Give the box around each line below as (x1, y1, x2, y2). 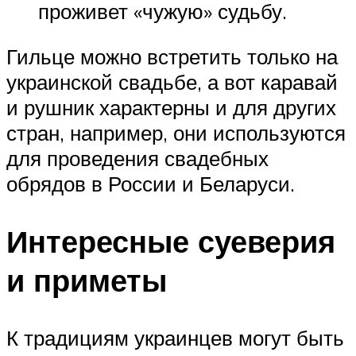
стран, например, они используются (6, 120, 346, 146)
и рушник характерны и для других (6, 95, 336, 121)
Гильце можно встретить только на (6, 44, 338, 70)
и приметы (6, 261, 167, 300)
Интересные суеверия (6, 222, 335, 261)
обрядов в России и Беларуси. (6, 171, 295, 197)
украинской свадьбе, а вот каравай (6, 69, 338, 95)
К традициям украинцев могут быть (6, 324, 344, 350)
